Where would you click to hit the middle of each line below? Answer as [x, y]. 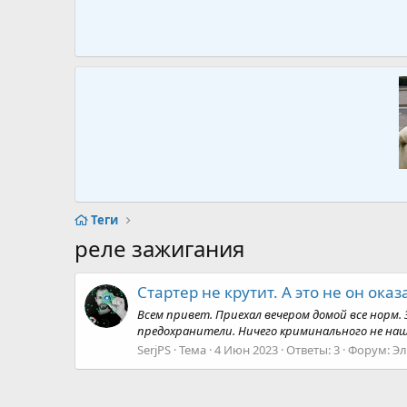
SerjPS [154, 349]
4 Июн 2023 [246, 349]
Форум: [370, 349]
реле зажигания [159, 248]
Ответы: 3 [313, 349]
